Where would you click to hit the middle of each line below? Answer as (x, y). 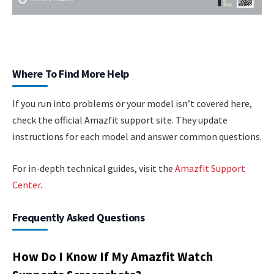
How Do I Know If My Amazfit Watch (113, 257)
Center (26, 184)
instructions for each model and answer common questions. (137, 137)
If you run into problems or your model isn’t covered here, (132, 104)
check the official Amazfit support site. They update (120, 120)
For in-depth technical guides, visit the (94, 168)
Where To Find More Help (71, 74)
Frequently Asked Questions (79, 217)
